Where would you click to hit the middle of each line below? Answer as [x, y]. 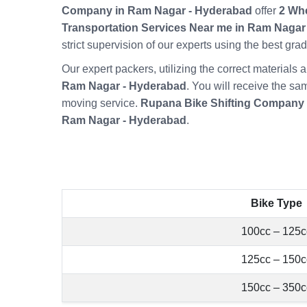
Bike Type [276, 204]
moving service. [101, 103]
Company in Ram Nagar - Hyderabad [157, 11]
